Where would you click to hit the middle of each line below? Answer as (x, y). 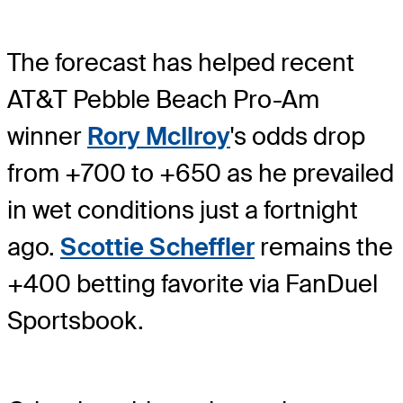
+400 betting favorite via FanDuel (193, 284)
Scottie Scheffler (157, 247)
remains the (324, 247)
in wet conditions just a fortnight (183, 210)
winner (47, 137)
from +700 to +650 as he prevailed (201, 174)
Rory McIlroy (159, 137)
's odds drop (298, 137)
